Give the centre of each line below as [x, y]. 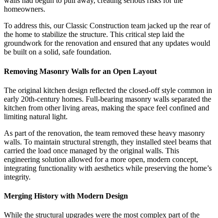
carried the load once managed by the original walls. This [91, 150]
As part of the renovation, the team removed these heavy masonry [104, 133]
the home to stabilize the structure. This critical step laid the [94, 35]
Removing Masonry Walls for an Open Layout [80, 71]
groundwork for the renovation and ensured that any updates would [107, 43]
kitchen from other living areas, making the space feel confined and [107, 108]
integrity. [17, 177]
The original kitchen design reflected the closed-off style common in [108, 90]
